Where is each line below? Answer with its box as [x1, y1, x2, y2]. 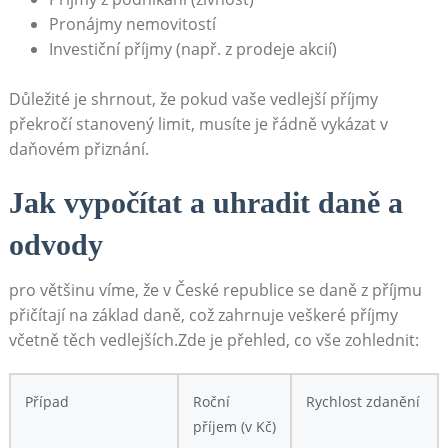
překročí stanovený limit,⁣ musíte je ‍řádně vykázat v [8, 112, 388, 135]
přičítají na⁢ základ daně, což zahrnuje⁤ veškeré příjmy [8, 303, 398, 326]
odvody [8, 227, 103, 261]
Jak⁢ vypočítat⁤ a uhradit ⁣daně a [8, 185, 403, 219]
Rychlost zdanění [305, 391, 420, 411]
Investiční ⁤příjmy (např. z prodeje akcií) [48, 37, 337, 60]
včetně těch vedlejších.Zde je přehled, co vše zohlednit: [8, 328, 419, 351]
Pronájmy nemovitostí [48, 12, 216, 35]
